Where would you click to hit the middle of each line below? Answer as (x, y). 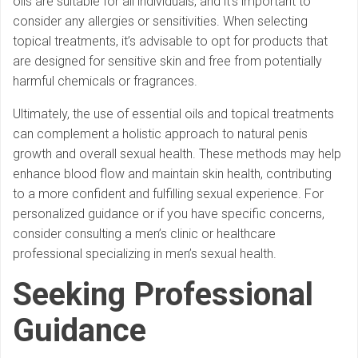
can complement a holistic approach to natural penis (160, 134)
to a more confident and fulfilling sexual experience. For (168, 194)
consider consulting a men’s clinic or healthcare (144, 234)
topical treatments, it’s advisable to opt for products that (170, 42)
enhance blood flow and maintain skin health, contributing (172, 174)
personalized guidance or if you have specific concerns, (169, 214)
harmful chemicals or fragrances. (105, 82)
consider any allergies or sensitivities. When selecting (160, 22)
